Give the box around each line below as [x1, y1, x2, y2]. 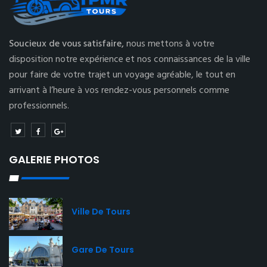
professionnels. [9, 98, 69, 114]
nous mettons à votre [126, 36, 215, 52]
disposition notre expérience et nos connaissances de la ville [9, 52, 250, 67]
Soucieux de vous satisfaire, [9, 36, 126, 52]
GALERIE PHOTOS [9, 152, 100, 167]
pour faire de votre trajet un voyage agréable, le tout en [9, 67, 235, 83]
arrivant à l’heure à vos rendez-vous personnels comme [9, 83, 229, 98]
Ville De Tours [72, 206, 131, 218]
